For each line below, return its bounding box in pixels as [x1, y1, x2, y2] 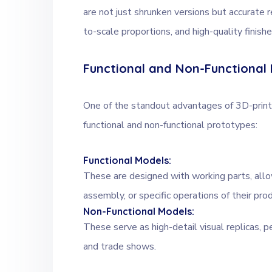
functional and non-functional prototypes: [83, 118, 257, 132]
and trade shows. [83, 240, 156, 254]
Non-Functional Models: [83, 205, 194, 218]
